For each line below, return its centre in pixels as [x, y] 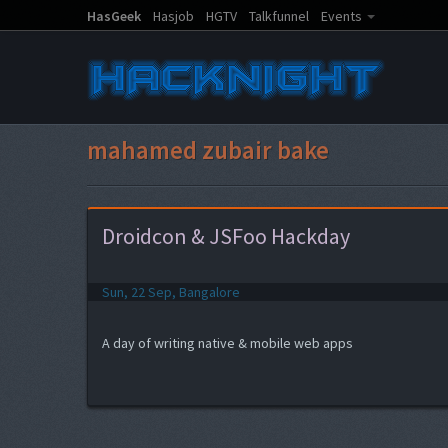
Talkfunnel [279, 16]
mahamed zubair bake [208, 150]
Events [341, 16]
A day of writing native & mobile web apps [227, 343]
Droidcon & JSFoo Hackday [226, 236]
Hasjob [173, 16]
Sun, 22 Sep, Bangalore [171, 292]
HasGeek [114, 16]
